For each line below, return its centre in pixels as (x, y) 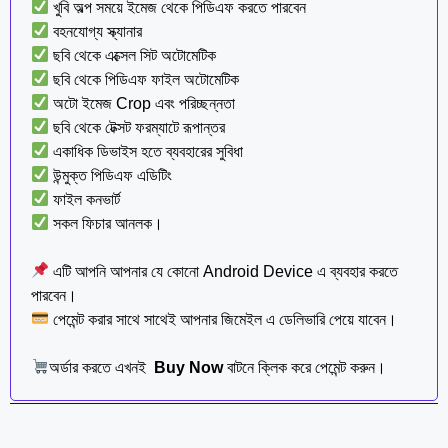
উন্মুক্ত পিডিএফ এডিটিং (111, 175)
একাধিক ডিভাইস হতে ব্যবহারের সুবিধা (146, 151)
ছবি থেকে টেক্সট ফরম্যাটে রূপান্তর (137, 127)
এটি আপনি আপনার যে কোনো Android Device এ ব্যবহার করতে (224, 271)
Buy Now (189, 367)
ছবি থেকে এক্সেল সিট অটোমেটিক (133, 55)
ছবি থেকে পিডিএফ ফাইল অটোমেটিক (144, 79)
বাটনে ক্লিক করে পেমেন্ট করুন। (305, 367)
